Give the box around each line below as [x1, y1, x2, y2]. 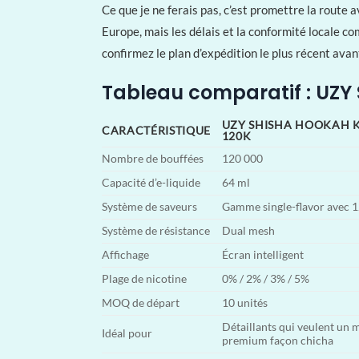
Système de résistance [102, 224, 210, 237]
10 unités [221, 296, 268, 309]
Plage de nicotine [102, 272, 187, 285]
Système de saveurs [102, 200, 197, 213]
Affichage [102, 248, 149, 261]
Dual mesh [221, 224, 275, 237]
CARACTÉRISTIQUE [102, 123, 212, 137]
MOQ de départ [102, 296, 179, 309]
